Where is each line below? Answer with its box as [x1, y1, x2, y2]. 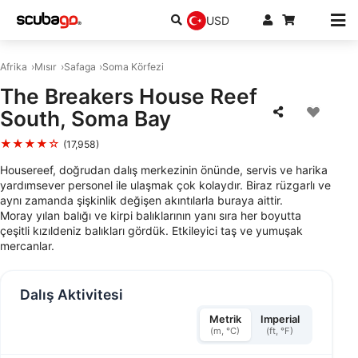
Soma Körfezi [102, 61, 165, 73]
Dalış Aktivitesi [20, 285, 123, 303]
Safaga [63, 61, 96, 73]
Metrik [209, 313, 241, 326]
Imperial [260, 313, 300, 326]
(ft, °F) [266, 325, 294, 337]
